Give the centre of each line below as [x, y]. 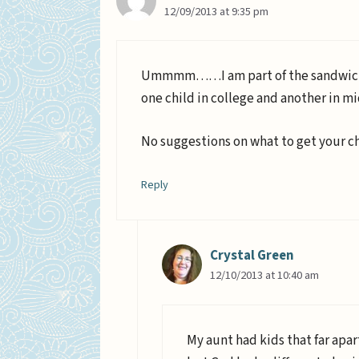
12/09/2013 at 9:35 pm [216, 11]
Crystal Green [252, 256]
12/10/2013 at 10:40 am [264, 276]
